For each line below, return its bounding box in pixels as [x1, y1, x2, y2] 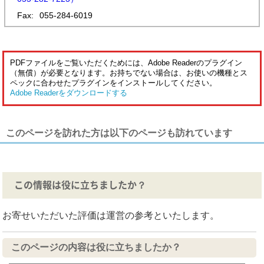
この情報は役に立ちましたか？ [14, 179, 147, 192]
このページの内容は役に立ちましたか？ [11, 242, 181, 252]
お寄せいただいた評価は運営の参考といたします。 [2, 210, 220, 221]
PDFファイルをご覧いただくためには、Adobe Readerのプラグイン [10, 58, 243, 68]
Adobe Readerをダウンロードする [10, 88, 128, 98]
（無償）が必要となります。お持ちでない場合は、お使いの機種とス [10, 68, 248, 78]
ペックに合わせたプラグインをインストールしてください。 [10, 78, 217, 88]
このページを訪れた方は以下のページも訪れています [6, 128, 232, 138]
